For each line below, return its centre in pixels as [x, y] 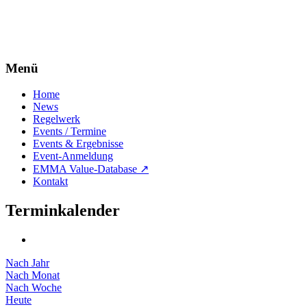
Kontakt [50, 151]
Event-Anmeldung [73, 126]
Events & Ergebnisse [78, 114]
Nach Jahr [27, 233]
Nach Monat [33, 245]
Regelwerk [57, 89]
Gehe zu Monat [39, 282]
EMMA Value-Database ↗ [91, 139]
